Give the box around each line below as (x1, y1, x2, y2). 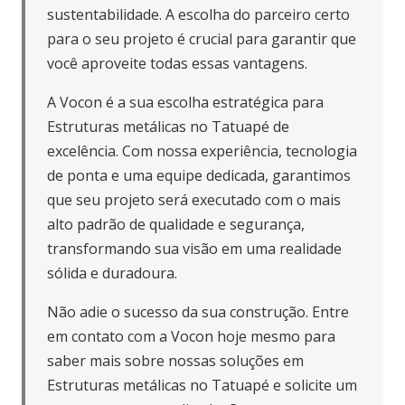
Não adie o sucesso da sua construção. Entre (47, 302, 349, 323)
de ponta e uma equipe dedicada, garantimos (47, 165, 351, 186)
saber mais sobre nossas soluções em (47, 351, 304, 372)
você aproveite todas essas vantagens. (47, 53, 307, 74)
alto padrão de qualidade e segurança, (47, 214, 305, 235)
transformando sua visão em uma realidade (47, 239, 342, 259)
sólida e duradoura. (47, 263, 177, 284)
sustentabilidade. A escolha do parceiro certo (47, 5, 350, 25)
